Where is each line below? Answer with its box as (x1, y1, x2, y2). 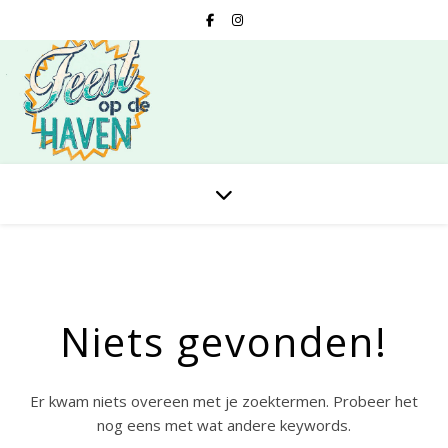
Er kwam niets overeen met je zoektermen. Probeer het (30, 391, 418, 411)
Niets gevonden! (60, 314, 388, 369)
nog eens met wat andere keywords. (97, 415, 351, 435)
